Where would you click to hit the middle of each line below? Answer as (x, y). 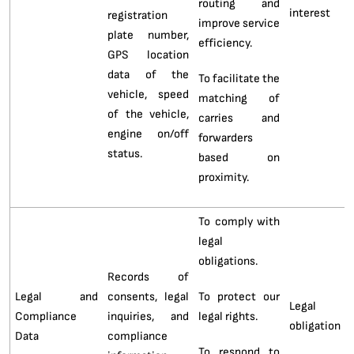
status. (124, 153)
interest (309, 12)
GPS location (148, 54)
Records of (148, 276)
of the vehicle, (148, 113)
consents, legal (148, 296)
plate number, (148, 34)
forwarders (225, 137)
